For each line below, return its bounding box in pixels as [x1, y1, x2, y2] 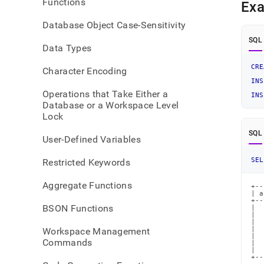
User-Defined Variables [42, 134, 141, 145]
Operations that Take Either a [42, 88, 169, 100]
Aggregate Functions [42, 180, 133, 191]
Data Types [42, 42, 92, 54]
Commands [42, 237, 93, 248]
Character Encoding [42, 65, 127, 77]
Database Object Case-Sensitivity [42, 19, 186, 31]
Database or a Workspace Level [42, 100, 179, 111]
